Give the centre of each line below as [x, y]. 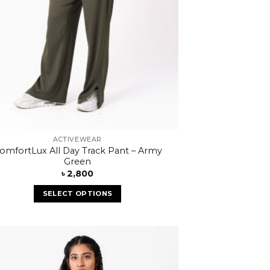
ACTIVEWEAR [77, 139]
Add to [157, 259]
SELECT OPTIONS [77, 193]
